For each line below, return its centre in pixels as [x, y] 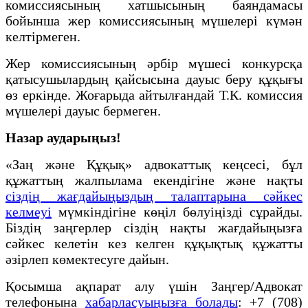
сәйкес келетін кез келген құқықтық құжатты [154, 243]
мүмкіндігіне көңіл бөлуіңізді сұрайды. [177, 211]
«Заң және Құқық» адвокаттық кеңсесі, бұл [154, 164]
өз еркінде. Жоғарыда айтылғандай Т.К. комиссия [154, 95]
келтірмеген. [43, 36]
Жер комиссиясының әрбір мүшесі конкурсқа [154, 63]
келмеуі [29, 211]
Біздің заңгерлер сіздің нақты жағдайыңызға [154, 227]
